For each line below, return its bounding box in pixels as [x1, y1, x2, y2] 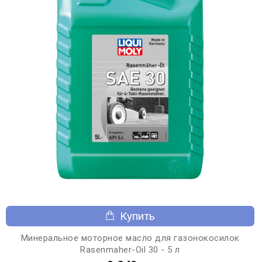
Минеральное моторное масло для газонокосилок [20, 232, 240, 243]
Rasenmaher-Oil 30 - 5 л [80, 244, 180, 255]
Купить [120, 209, 155, 223]
